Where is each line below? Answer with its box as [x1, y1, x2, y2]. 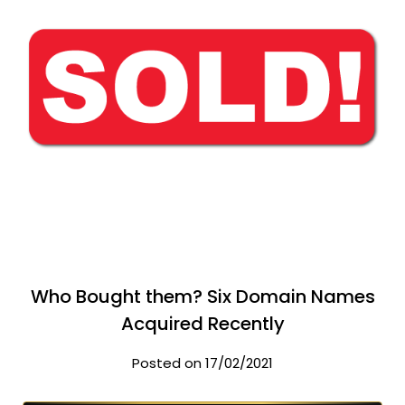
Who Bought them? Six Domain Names [30, 284, 375, 309]
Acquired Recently [120, 311, 285, 336]
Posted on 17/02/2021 [132, 353, 273, 372]
